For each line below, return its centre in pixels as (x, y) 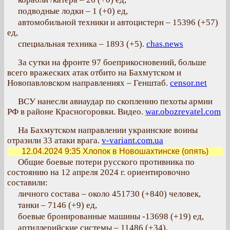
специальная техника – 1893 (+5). (82, 44)
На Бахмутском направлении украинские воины (108, 130)
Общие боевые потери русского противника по (106, 162)
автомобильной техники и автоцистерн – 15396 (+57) (118, 22)
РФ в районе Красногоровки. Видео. (76, 112)
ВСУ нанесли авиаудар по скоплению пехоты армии (115, 101)
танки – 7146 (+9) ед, (57, 205)
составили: (27, 183)
